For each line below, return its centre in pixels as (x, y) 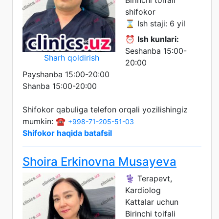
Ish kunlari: (158, 39)
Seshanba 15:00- (156, 51)
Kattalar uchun (152, 202)
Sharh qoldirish (71, 57)
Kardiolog (143, 190)
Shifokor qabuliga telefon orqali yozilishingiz (105, 109)
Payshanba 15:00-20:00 (66, 74)
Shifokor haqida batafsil (67, 133)
